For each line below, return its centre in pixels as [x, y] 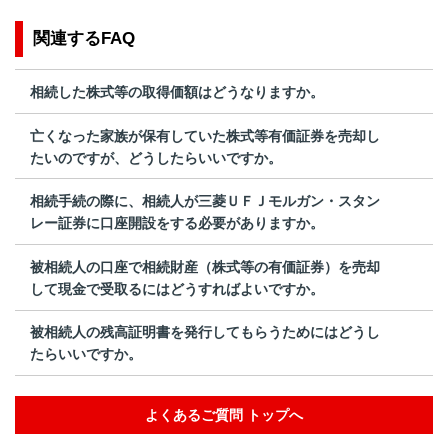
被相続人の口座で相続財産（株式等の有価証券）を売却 [205, 266]
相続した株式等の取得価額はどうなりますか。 [177, 91]
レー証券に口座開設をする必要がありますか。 [177, 223]
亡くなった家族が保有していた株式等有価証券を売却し [205, 135]
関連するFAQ [84, 39]
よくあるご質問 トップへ [224, 415]
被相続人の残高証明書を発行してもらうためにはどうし [205, 332]
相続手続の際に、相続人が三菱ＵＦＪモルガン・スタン [205, 201]
